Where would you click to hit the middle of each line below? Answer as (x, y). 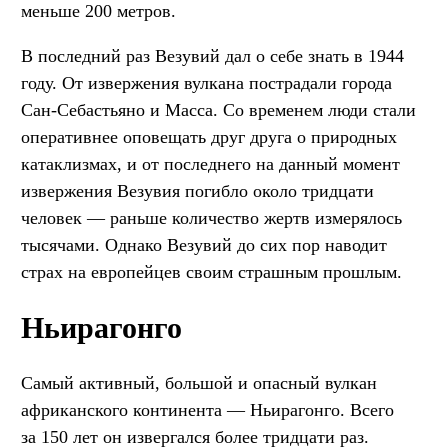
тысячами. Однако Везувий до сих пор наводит (204, 245)
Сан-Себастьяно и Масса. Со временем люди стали (218, 110)
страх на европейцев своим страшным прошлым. (211, 272)
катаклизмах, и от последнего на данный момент (210, 164)
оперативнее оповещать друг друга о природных (209, 137)
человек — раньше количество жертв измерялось (211, 218)
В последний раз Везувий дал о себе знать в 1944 (212, 56)
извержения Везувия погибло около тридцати (197, 191)
